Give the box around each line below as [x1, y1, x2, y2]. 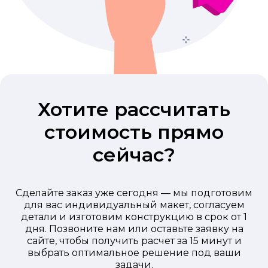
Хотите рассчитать [38, 98, 230, 121]
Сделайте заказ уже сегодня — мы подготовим [16, 187, 252, 199]
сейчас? [93, 143, 175, 167]
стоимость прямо [44, 120, 224, 144]
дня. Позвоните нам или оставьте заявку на [25, 223, 243, 235]
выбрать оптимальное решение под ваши [27, 247, 241, 259]
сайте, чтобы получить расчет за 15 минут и [26, 235, 242, 247]
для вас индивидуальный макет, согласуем [23, 199, 245, 211]
